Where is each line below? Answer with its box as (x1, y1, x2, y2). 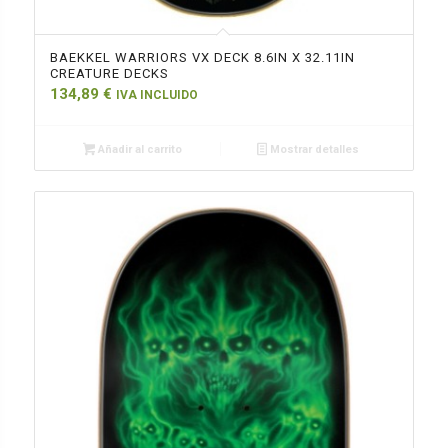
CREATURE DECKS (49, 66, 169, 82)
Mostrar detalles (267, 143, 360, 157)
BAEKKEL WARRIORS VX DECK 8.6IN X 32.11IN (49, 50, 355, 66)
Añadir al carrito (95, 143, 183, 157)
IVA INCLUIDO (115, 88, 198, 103)
